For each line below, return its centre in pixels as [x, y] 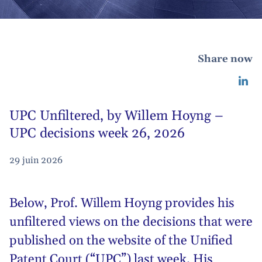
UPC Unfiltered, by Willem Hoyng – [116, 116]
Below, [30, 204]
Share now [225, 59]
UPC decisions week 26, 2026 [97, 134]
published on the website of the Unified [121, 241]
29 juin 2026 [36, 160]
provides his [198, 204]
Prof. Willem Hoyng [106, 204]
